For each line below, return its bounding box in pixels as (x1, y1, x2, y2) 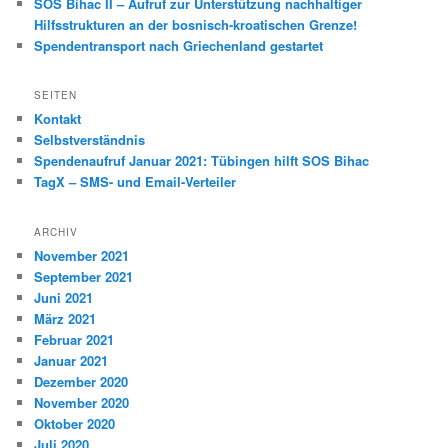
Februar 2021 (34, 329, 115, 349)
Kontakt (34, 109, 82, 129)
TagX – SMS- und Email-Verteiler (34, 172, 237, 192)
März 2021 (34, 308, 97, 328)
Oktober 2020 (34, 413, 116, 433)
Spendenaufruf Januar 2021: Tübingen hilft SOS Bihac (34, 151, 370, 171)
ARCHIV (34, 224, 79, 239)
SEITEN (34, 88, 78, 103)
